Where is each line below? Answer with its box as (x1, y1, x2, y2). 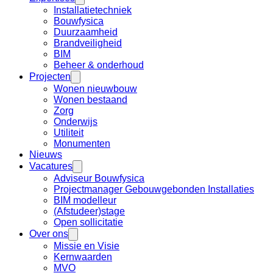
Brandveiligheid (54, 37, 122, 48)
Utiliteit (54, 127, 83, 138)
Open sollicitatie (54, 216, 123, 227)
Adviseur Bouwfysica (54, 172, 144, 183)
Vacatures (29, 160, 73, 171)
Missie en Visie (54, 240, 119, 251)
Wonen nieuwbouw (54, 83, 137, 94)
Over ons (29, 228, 68, 239)
